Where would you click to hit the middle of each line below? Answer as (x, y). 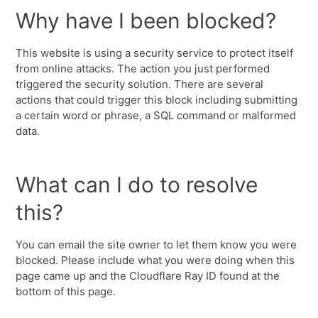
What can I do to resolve (137, 185)
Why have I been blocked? (146, 21)
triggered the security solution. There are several (140, 84)
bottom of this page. (66, 291)
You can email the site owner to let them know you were (157, 245)
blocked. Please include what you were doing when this (155, 260)
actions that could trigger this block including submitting (157, 100)
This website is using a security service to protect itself (155, 53)
